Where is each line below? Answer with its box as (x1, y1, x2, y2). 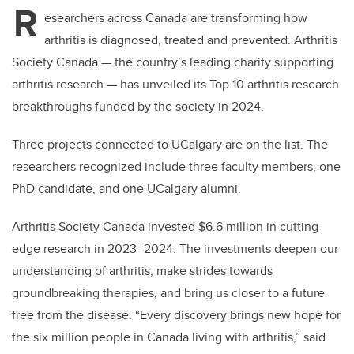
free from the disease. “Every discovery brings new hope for (12, 306, 341, 325)
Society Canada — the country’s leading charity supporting (12, 53, 333, 72)
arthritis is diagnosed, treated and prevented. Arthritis (44, 31, 337, 50)
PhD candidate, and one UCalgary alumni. (12, 179, 241, 198)
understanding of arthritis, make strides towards (12, 262, 273, 281)
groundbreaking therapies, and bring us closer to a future (12, 284, 325, 303)
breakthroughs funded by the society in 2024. (12, 97, 267, 116)
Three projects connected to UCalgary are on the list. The (12, 135, 328, 154)
